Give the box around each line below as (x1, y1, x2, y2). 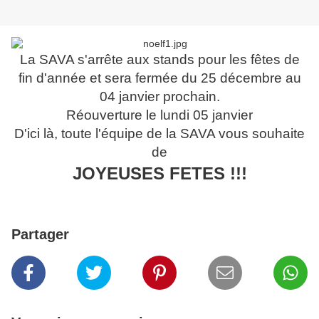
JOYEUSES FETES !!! (72, 164, 247, 184)
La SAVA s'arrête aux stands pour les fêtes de (19, 52, 300, 68)
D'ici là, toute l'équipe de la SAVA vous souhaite (14, 126, 305, 142)
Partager (11, 226, 69, 243)
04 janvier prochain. (99, 89, 220, 105)
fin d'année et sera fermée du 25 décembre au (18, 70, 301, 86)
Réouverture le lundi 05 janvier (66, 108, 253, 123)
